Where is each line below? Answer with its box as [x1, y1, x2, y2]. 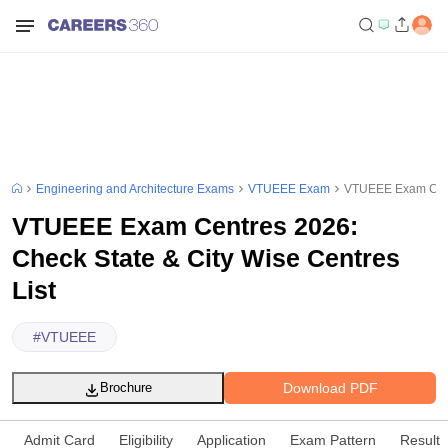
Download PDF [282, 379, 378, 396]
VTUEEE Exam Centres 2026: [12, 212, 358, 240]
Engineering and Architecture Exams [36, 182, 234, 196]
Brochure [100, 380, 152, 395]
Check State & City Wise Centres [12, 244, 400, 272]
